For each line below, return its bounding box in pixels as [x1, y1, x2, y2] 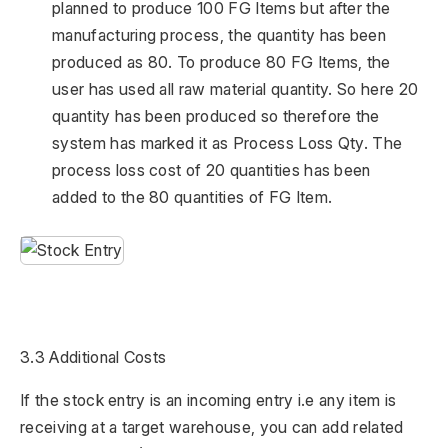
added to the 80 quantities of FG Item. [52, 187, 333, 208]
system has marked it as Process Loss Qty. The [52, 133, 403, 154]
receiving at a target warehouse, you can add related [20, 417, 404, 438]
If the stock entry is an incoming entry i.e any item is [20, 390, 397, 411]
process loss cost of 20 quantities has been [52, 160, 371, 181]
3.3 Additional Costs [20, 347, 167, 368]
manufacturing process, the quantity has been [52, 25, 387, 46]
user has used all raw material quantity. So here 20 [52, 79, 419, 100]
